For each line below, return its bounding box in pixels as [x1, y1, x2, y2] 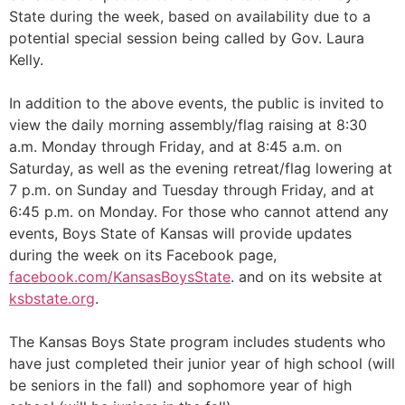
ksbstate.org [9, 289, 95, 308]
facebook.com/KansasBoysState [9, 268, 231, 287]
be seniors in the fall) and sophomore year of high [9, 376, 352, 395]
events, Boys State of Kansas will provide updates [9, 224, 352, 243]
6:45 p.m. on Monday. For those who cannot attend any [9, 202, 389, 221]
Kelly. [9, 51, 43, 70]
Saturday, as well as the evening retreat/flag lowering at [9, 159, 392, 178]
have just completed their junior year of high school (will [9, 354, 395, 373]
